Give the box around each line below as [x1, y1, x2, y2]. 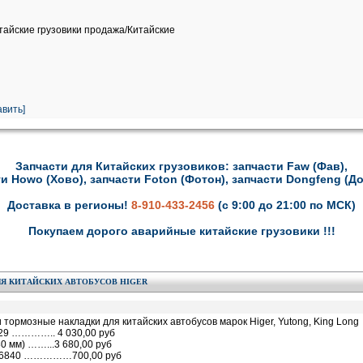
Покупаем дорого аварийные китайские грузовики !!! [28, 224, 335, 237]
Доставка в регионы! [7, 199, 131, 211]
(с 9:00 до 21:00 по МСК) [218, 199, 356, 211]
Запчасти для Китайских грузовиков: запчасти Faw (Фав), [15, 160, 348, 173]
